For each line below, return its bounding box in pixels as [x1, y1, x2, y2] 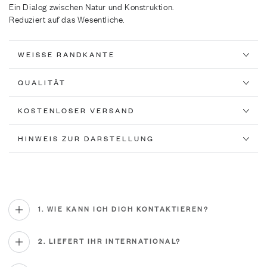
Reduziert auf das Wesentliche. [9, 14, 125, 24]
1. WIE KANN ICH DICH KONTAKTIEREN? [38, 205, 209, 213]
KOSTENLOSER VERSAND [18, 106, 135, 115]
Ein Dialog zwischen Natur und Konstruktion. [9, 1, 174, 12]
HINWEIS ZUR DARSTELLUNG [18, 134, 154, 143]
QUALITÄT [18, 78, 66, 87]
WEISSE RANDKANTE [18, 50, 115, 59]
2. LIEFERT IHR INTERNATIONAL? [38, 237, 181, 246]
